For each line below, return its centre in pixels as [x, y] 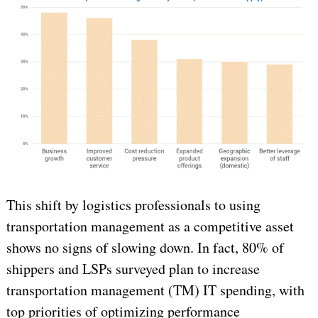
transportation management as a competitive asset [150, 226]
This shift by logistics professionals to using [133, 205]
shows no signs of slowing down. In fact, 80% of [145, 248]
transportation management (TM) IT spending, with [155, 290]
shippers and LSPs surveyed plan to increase [133, 269]
